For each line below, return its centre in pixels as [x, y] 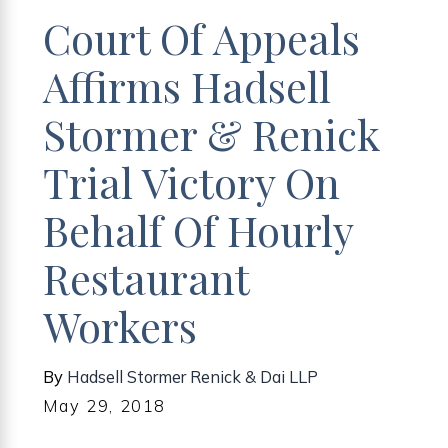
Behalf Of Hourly [198, 229]
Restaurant [146, 277]
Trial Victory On [192, 181]
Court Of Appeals [202, 37]
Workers [120, 325]
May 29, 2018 [105, 406]
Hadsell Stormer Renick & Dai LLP [193, 377]
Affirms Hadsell [187, 85]
